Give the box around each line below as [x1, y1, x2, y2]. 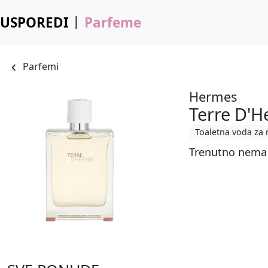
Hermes [189, 87, 238, 105]
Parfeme [84, 13, 141, 32]
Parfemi [23, 60, 59, 74]
